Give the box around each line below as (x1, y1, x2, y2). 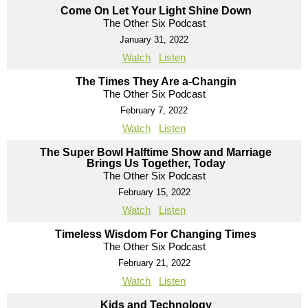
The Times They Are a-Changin (75, 75, 236, 87)
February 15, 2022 (118, 186, 190, 197)
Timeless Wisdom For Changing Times (55, 228, 256, 240)
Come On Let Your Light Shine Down (60, 4, 252, 16)
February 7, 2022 (120, 104, 188, 115)
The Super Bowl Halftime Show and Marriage (40, 146, 272, 158)
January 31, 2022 (120, 34, 188, 45)
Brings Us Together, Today (86, 157, 225, 169)
